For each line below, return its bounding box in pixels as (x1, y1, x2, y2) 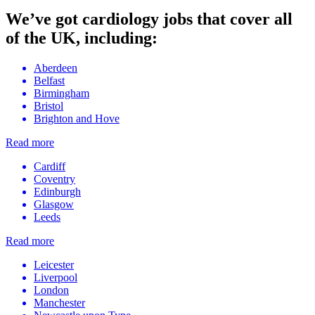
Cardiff (34, 160, 65, 173)
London (34, 284, 69, 297)
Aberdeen (34, 62, 77, 75)
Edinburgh (34, 186, 81, 198)
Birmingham (34, 87, 89, 100)
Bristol (34, 100, 63, 112)
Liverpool (34, 271, 77, 284)
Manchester (34, 297, 85, 309)
